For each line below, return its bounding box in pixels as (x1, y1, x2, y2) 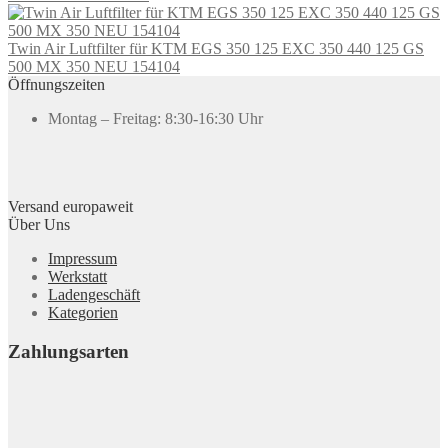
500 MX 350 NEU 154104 (8, 57, 180, 75)
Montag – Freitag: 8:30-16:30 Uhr (48, 109, 263, 127)
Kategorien (48, 303, 118, 321)
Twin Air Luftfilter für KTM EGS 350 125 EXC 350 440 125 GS (8, 39, 424, 57)
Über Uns (8, 215, 70, 233)
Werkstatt (48, 267, 107, 285)
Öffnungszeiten (8, 75, 105, 93)
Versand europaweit (8, 197, 133, 215)
